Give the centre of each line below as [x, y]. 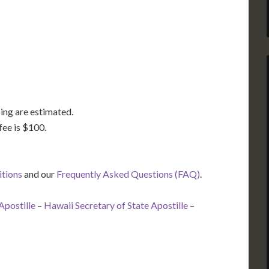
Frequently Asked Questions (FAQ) [128, 174]
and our [39, 174]
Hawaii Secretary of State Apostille [116, 205]
